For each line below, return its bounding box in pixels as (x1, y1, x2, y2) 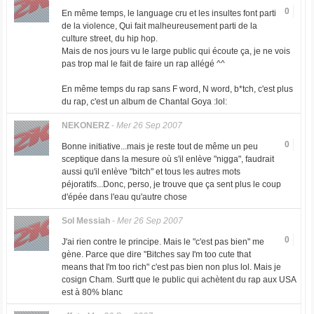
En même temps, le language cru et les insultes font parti (61, 8, 276, 18)
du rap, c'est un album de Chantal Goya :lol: (61, 97, 227, 107)
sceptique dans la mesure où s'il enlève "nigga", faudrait (61, 154, 274, 164)
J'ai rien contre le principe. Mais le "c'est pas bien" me (61, 237, 264, 247)
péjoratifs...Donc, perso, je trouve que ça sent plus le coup (61, 179, 281, 189)
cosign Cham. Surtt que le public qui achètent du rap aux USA (61, 275, 296, 285)
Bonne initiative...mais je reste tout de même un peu (61, 142, 258, 151)
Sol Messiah (61, 216, 110, 226)
